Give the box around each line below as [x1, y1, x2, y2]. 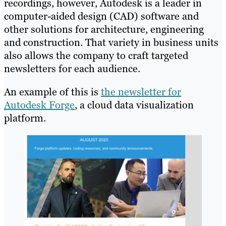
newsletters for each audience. [4, 62, 140, 76]
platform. [4, 111, 46, 125]
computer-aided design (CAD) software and [4, 10, 199, 23]
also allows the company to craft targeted [4, 49, 188, 63]
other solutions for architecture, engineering [4, 23, 204, 36]
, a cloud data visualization [75, 98, 194, 112]
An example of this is [4, 85, 101, 99]
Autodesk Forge [4, 98, 75, 112]
